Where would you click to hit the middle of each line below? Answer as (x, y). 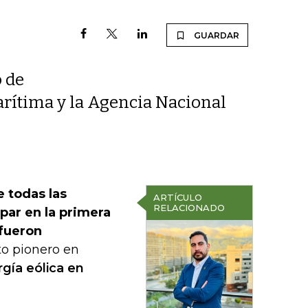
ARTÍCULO (177, 197)
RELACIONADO (189, 208)
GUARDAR (217, 35)
